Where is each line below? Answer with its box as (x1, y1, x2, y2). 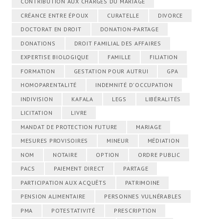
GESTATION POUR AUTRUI (73, 67, 149, 75)
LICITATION (20, 109, 53, 117)
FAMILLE (107, 53, 131, 61)
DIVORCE (157, 11, 183, 19)
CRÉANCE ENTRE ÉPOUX (20, 11, 89, 19)
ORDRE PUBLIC (137, 151, 180, 158)
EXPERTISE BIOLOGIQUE (20, 53, 89, 61)
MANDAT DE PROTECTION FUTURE (20, 123, 118, 131)
